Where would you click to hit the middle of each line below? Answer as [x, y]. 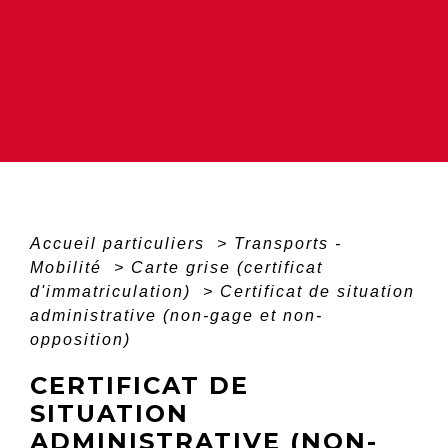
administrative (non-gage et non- [176, 316]
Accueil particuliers [120, 244]
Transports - [288, 244]
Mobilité [69, 268]
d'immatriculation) [113, 292]
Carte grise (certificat [227, 268]
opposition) [80, 340]
